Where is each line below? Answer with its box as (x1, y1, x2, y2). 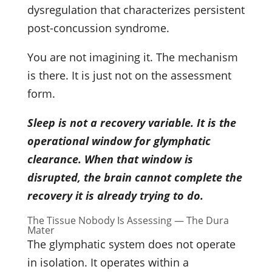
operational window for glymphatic (27, 133, 211, 148)
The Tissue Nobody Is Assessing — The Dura (27, 213, 229, 227)
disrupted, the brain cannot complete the (27, 169, 242, 185)
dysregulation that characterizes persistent (27, 2, 245, 17)
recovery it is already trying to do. (27, 188, 203, 203)
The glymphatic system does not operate (27, 236, 236, 251)
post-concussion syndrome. (27, 20, 169, 35)
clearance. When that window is (27, 151, 193, 166)
